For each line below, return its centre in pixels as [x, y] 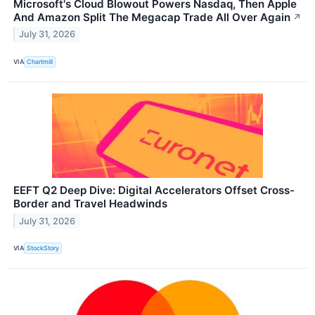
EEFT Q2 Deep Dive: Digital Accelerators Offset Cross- [154, 190]
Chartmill [40, 62]
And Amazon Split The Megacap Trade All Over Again [152, 17]
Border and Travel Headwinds [90, 203]
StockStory [43, 248]
